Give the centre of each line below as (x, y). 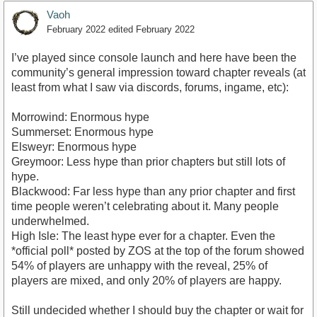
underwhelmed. (50, 221)
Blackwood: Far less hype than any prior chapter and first (153, 191)
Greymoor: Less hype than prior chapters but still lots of (148, 161)
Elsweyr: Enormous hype (74, 146)
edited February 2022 (151, 29)
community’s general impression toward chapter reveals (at (158, 72)
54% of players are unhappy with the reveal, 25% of (139, 265)
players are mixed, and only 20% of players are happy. (146, 280)
